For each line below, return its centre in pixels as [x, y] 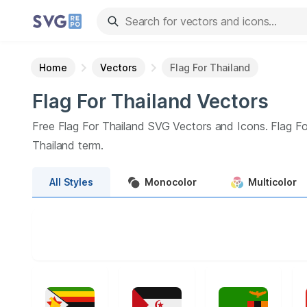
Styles [78, 182]
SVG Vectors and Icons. [209, 126]
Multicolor [272, 182]
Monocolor [171, 182]
